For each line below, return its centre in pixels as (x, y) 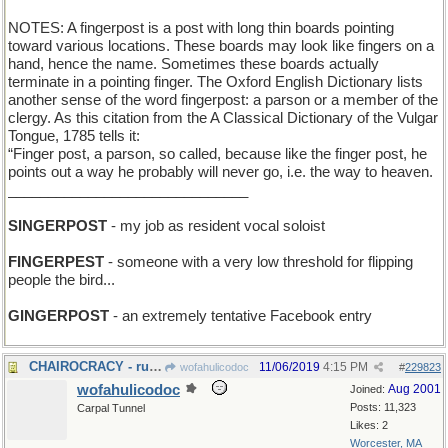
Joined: (369, 389)
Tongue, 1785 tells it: (74, 136)
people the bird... (61, 280)
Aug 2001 (414, 389)
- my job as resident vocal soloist (216, 226)
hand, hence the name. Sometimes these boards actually (193, 64)
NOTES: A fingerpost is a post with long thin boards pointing (201, 28)
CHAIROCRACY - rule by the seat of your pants (155, 366)
